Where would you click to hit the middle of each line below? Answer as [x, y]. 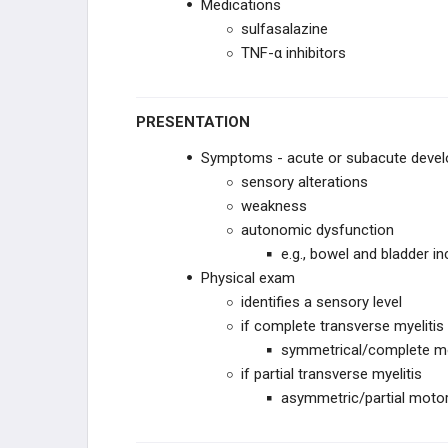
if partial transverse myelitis [331, 374]
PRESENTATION [198, 122]
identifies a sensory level [321, 302]
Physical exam [248, 278]
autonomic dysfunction [317, 230]
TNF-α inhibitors [293, 53]
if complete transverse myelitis [342, 326]
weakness [274, 206]
